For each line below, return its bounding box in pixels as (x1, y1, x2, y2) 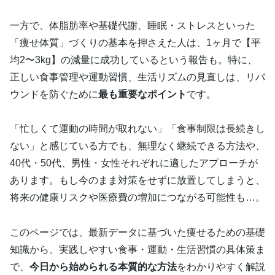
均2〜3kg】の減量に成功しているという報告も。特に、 (10, 54, 257, 65)
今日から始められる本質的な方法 (29, 261, 177, 273)
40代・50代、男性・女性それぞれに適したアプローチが (10, 158, 258, 169)
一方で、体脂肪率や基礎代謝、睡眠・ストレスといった (10, 20, 255, 31)
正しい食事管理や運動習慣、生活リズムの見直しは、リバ (10, 71, 265, 82)
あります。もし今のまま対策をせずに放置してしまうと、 (10, 175, 265, 186)
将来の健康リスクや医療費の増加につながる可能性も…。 (10, 192, 265, 203)
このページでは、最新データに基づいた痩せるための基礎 (10, 227, 265, 238)
